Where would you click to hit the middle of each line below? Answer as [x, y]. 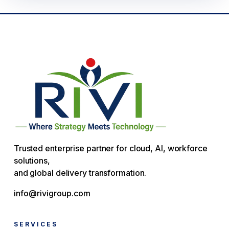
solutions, [32, 161]
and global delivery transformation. [80, 173]
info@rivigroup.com [52, 193]
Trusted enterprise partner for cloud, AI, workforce [110, 148]
